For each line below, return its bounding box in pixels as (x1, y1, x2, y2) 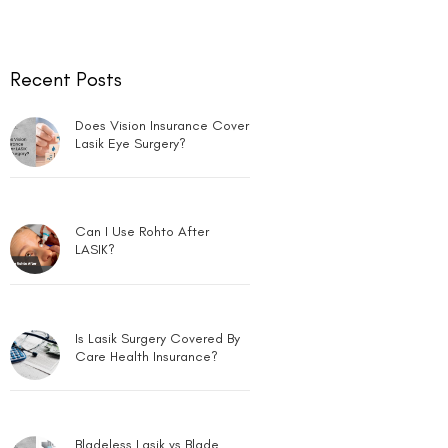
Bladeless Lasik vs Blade (75, 362, 220, 380)
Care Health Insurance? (75, 273, 219, 291)
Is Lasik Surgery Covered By (75, 255, 241, 273)
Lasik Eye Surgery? (75, 61, 187, 79)
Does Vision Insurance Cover (75, 43, 250, 61)
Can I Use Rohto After (75, 149, 210, 167)
